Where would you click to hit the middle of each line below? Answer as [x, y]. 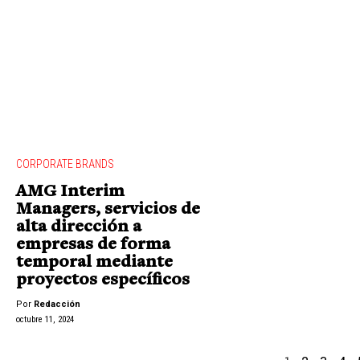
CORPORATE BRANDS [65, 164]
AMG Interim [70, 192]
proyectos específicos [103, 281]
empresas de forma [93, 245]
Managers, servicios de [108, 210]
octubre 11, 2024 [45, 319]
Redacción [57, 304]
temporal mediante [94, 263]
